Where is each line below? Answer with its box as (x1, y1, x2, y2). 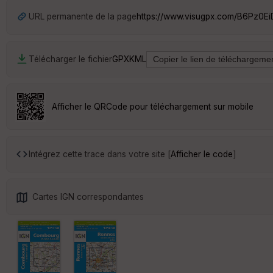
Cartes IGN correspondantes (32, 191, 144, 202)
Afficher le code (171, 149, 233, 159)
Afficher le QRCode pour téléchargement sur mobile (52, 101, 253, 112)
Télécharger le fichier (29, 54, 112, 64)
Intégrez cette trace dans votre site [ (29, 149, 171, 159)
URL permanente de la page (29, 11, 136, 21)
